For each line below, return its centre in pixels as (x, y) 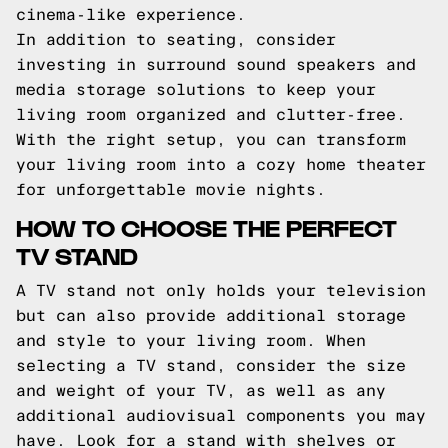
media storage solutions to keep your (196, 89)
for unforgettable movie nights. (171, 189)
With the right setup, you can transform (211, 139)
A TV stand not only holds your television (221, 290)
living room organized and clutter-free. (211, 114)
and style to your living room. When (191, 340)
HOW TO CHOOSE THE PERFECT (206, 226)
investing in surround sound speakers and (216, 64)
